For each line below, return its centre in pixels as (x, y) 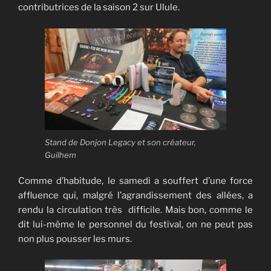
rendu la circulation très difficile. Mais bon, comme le (135, 210)
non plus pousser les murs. (75, 239)
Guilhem (60, 155)
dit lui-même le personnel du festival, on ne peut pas (135, 224)
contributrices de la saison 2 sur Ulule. (99, 8)
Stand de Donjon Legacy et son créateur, (120, 142)
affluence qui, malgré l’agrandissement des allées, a (135, 195)
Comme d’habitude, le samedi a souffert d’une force (135, 181)
